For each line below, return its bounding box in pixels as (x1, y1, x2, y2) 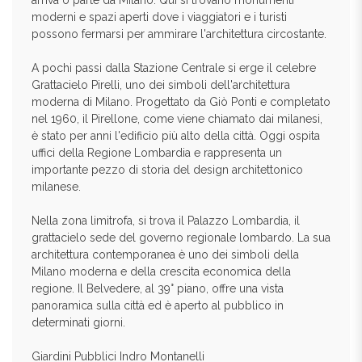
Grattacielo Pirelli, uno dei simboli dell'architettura (32, 78, 290, 91)
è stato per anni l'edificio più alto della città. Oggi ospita (32, 129, 320, 142)
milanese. (32, 180, 81, 193)
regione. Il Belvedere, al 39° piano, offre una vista (32, 282, 284, 295)
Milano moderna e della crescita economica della (32, 265, 291, 278)
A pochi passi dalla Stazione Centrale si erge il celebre (32, 61, 316, 74)
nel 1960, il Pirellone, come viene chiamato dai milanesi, (32, 112, 322, 125)
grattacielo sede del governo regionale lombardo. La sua (32, 231, 330, 244)
